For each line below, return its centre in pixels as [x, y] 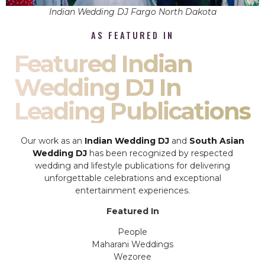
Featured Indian [103, 63]
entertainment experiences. [132, 190]
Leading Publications [132, 111]
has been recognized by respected [160, 153]
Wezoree [132, 257]
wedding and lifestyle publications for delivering [132, 165]
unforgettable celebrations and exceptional [132, 178]
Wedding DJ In [98, 87]
